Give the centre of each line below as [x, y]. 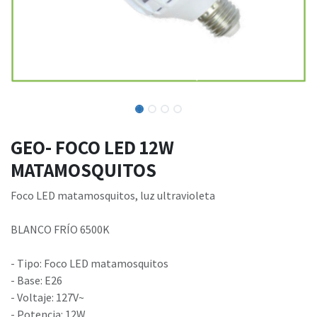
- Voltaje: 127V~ [47, 298]
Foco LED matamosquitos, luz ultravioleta [113, 196]
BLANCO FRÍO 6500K [60, 230]
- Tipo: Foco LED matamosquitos [90, 264]
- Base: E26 [36, 281]
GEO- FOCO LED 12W [92, 148]
